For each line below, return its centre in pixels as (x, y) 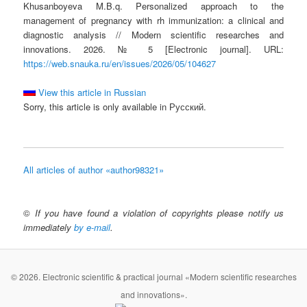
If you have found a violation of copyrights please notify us (159, 213)
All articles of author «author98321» (94, 170)
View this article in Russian (91, 93)
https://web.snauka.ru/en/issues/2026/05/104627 (120, 64)
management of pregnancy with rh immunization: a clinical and (153, 21)
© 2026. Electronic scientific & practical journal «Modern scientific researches (153, 276)
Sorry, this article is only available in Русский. (115, 107)
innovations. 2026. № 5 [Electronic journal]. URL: (153, 49)
